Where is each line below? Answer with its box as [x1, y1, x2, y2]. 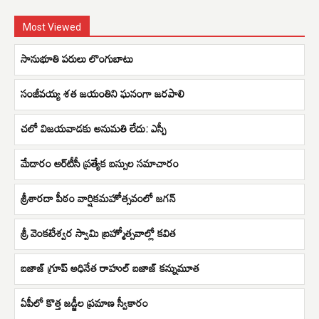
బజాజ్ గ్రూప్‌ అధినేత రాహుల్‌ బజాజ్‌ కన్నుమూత [21, 256, 199, 278]
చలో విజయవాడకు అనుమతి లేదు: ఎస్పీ [21, 117, 167, 139]
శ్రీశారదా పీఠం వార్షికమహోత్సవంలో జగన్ [21, 187, 176, 209]
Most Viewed [23, 21, 81, 33]
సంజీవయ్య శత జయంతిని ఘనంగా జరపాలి [21, 82, 184, 104]
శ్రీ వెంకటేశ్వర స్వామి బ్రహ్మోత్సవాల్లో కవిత [21, 221, 176, 244]
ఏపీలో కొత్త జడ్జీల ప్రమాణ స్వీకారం [21, 291, 148, 313]
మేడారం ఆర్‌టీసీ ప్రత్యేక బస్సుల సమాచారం [21, 152, 179, 174]
